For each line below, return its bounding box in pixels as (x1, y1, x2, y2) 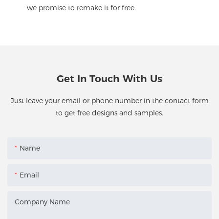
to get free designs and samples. (56, 108, 163, 117)
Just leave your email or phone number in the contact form (10, 96, 209, 105)
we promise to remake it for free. (27, 3, 136, 13)
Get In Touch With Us (57, 72, 162, 85)
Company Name (15, 197, 70, 207)
